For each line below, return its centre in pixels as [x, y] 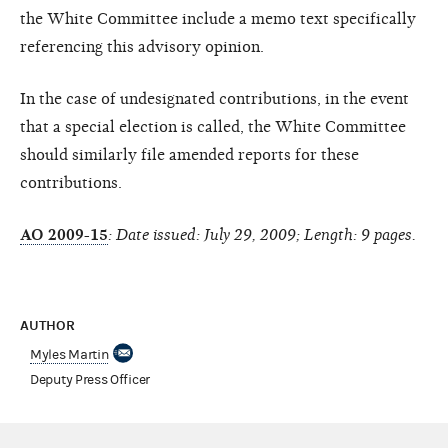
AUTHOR [49, 325]
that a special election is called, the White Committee [213, 126]
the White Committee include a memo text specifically [218, 18]
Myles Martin [69, 354]
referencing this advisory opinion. [142, 46]
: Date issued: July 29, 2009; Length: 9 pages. [262, 234]
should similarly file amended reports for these [189, 154]
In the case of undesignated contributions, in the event [214, 98]
